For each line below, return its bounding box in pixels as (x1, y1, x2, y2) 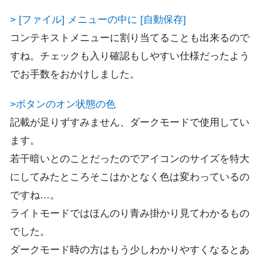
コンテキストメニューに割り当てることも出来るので (10, 32, 249, 43)
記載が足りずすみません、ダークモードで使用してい (10, 117, 249, 129)
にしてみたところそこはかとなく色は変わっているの (10, 171, 249, 183)
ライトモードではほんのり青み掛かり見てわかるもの (10, 208, 249, 220)
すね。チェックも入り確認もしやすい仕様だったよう (10, 50, 249, 62)
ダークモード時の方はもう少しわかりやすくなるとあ (10, 244, 249, 256)
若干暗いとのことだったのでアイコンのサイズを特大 (10, 153, 249, 165)
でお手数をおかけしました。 (10, 68, 140, 80)
